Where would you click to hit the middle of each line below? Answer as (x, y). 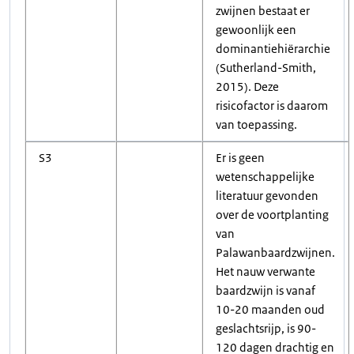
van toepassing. (256, 124)
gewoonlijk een (256, 30)
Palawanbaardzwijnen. (275, 252)
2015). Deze (247, 87)
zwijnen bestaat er (263, 11)
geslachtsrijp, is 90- (266, 328)
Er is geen (240, 158)
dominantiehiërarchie (273, 49)
